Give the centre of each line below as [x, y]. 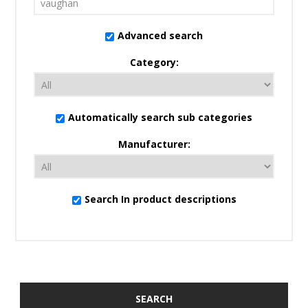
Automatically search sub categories [160, 117]
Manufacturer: [154, 144]
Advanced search [160, 35]
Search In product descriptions [160, 199]
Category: [154, 62]
